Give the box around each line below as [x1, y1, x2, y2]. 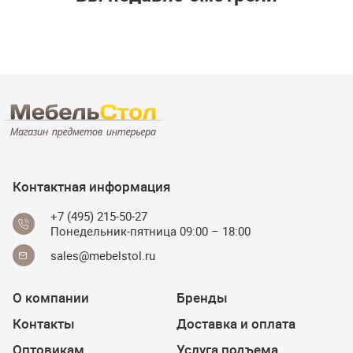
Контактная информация [13, 177, 170, 195]
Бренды [176, 288, 228, 307]
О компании [13, 288, 89, 307]
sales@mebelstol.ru [50, 247, 155, 263]
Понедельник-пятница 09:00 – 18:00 [50, 223, 251, 239]
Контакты [13, 314, 75, 333]
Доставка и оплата [176, 314, 295, 333]
